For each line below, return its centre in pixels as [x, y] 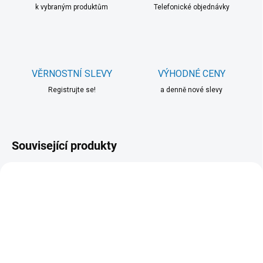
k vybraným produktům [72, 7]
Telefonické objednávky [191, 7]
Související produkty [64, 146]
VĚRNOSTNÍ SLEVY [72, 74]
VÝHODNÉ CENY [191, 74]
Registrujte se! [72, 90]
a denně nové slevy [191, 90]
